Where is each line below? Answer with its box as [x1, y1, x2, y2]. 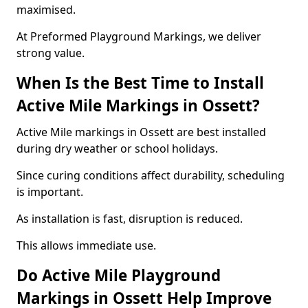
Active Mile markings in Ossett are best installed [16, 124, 266, 140]
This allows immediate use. [16, 238, 156, 253]
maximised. [16, 2, 76, 17]
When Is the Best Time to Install [16, 72, 264, 93]
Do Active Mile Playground [16, 265, 221, 286]
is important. [16, 184, 83, 199]
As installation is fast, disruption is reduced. [16, 211, 243, 226]
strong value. [16, 45, 85, 60]
